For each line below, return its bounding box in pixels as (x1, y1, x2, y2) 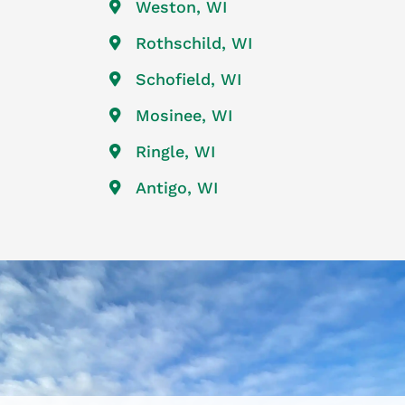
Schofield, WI (136, 69, 241, 89)
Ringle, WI (136, 141, 215, 161)
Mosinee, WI (136, 105, 232, 125)
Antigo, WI (136, 177, 218, 197)
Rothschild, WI (136, 33, 252, 52)
